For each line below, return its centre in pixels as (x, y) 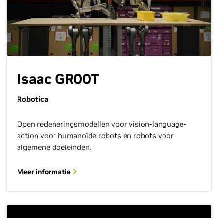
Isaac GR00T (58, 79)
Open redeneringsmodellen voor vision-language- (102, 124)
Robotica (33, 99)
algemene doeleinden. (54, 147)
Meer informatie (45, 172)
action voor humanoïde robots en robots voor (95, 136)
